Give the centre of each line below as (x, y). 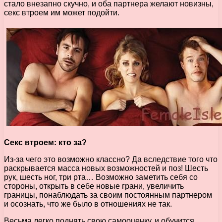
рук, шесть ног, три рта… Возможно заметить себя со (101, 177)
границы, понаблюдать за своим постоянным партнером (108, 195)
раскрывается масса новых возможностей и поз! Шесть (106, 168)
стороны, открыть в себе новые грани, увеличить (94, 186)
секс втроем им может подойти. (62, 12)
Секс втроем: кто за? (45, 142)
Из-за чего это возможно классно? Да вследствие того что (111, 159)
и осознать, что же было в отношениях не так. (88, 204)
